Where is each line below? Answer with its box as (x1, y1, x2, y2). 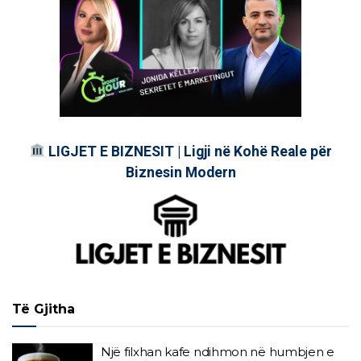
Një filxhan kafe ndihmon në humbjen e (101, 343, 334, 359)
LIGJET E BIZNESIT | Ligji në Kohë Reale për (44, 143, 332, 160)
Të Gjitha (12, 301, 75, 317)
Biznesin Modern (125, 164, 236, 180)
